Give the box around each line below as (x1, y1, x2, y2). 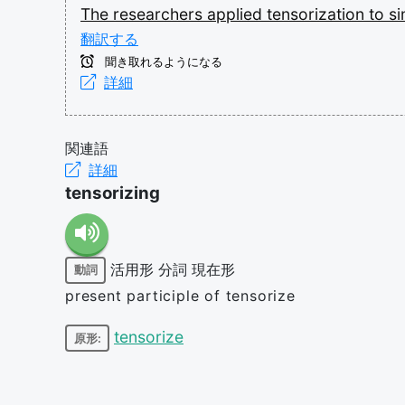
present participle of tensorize (65, 286, 296, 305)
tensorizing (65, 182, 160, 203)
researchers (113, 4, 207, 24)
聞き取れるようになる (101, 54, 222, 69)
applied (207, 4, 267, 24)
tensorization (267, 4, 369, 24)
